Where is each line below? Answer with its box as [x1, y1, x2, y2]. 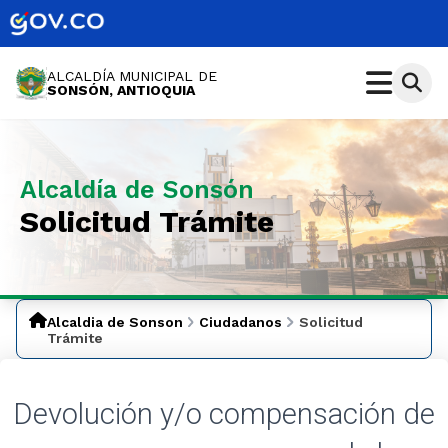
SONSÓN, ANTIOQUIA [47, 82, 195, 99]
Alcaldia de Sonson [47, 314, 183, 331]
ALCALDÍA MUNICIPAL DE [47, 68, 217, 85]
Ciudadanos [199, 314, 283, 331]
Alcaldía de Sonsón [20, 175, 254, 205]
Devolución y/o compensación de [13, 397, 435, 432]
